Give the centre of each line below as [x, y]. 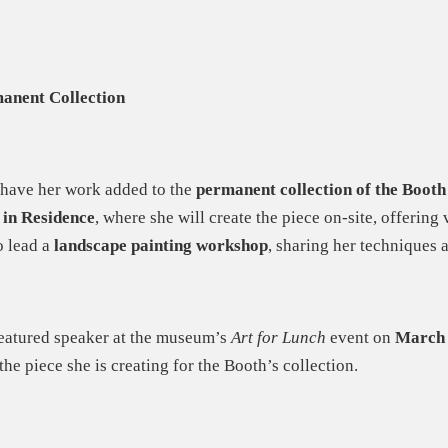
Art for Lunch [278, 337]
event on [360, 337]
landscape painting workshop [161, 245]
